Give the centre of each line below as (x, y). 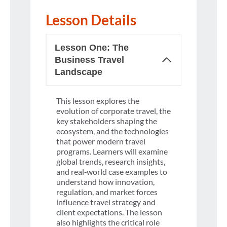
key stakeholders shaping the (107, 121)
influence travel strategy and (106, 202)
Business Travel (89, 60)
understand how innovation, (105, 181)
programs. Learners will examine (112, 151)
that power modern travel (101, 141)
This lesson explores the (98, 100)
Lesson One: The (92, 47)
